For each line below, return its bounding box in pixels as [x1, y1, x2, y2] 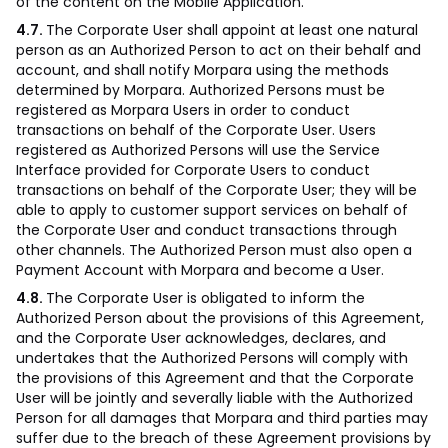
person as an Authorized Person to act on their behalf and [16, 40, 421, 60]
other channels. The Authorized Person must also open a [16, 240, 412, 260]
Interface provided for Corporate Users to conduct [16, 160, 370, 180]
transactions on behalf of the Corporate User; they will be [16, 180, 417, 200]
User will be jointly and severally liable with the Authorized [16, 388, 413, 408]
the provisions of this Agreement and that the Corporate [16, 368, 414, 388]
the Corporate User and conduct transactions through [16, 220, 397, 240]
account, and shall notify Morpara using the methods [16, 60, 389, 80]
